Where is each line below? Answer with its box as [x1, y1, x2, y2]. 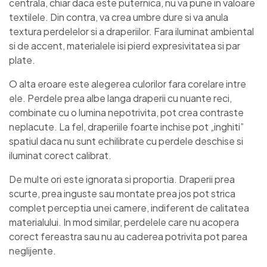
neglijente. [9, 244, 56, 257]
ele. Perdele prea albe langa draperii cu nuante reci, [9, 92, 232, 105]
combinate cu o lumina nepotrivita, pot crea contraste [9, 106, 244, 119]
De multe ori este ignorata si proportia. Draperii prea [9, 173, 235, 186]
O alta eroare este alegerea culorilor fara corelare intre [9, 77, 246, 91]
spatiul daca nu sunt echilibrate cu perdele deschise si [9, 135, 243, 148]
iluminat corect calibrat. [9, 149, 111, 162]
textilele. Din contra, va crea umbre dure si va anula [9, 11, 228, 24]
